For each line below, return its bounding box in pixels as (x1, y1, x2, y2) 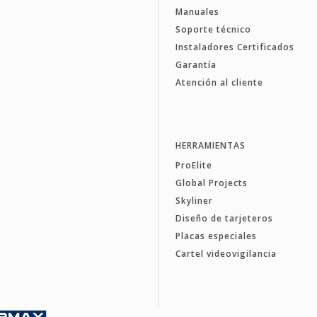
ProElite (175, 158, 212, 171)
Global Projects (175, 176, 248, 189)
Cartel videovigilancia (175, 247, 277, 260)
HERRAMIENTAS (175, 139, 246, 151)
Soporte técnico (175, 23, 251, 35)
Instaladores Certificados (175, 40, 294, 53)
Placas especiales (175, 229, 257, 242)
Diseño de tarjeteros (175, 212, 273, 224)
